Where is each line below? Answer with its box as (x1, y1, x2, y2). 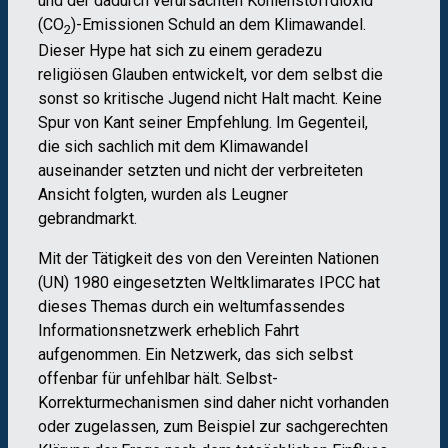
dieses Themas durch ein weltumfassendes (38, 297, 345, 317)
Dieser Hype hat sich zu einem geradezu (38, 41, 322, 61)
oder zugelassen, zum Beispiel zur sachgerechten (38, 417, 388, 437)
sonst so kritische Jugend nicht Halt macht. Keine (38, 89, 382, 109)
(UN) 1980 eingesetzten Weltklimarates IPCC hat (38, 273, 380, 293)
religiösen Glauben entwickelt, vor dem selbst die (38, 65, 383, 85)
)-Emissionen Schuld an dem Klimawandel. (71, 15, 366, 35)
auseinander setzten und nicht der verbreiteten (38, 161, 363, 181)
